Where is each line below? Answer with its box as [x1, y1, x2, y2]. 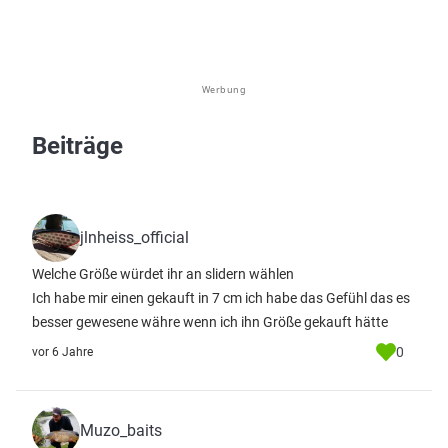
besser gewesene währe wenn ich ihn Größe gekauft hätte [32, 314, 388, 330]
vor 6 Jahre [32, 345, 93, 359]
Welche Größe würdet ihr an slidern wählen [32, 266, 294, 282]
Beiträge [32, 132, 123, 160]
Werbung [201, 83, 247, 96]
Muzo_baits [80, 421, 162, 440]
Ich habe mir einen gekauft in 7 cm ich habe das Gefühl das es [32, 290, 410, 306]
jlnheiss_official [80, 228, 189, 247]
